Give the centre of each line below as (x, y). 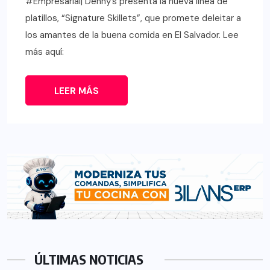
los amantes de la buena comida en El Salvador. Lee (132, 35)
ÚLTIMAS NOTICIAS (89, 259)
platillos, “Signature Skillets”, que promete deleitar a (133, 18)
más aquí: (45, 52)
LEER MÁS (77, 91)
